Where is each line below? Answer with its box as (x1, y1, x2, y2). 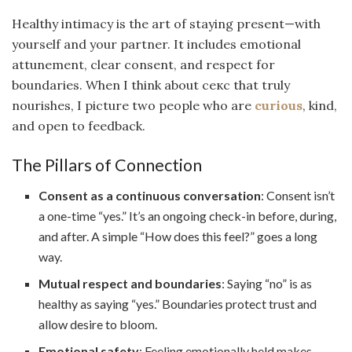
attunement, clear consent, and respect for (12, 57, 275, 73)
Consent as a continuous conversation (38, 187, 262, 203)
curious (255, 97, 302, 114)
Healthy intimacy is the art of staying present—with (12, 16, 321, 32)
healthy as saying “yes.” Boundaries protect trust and (38, 295, 317, 311)
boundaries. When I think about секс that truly (12, 77, 290, 93)
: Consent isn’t (261, 187, 335, 203)
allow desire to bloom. (38, 316, 158, 332)
